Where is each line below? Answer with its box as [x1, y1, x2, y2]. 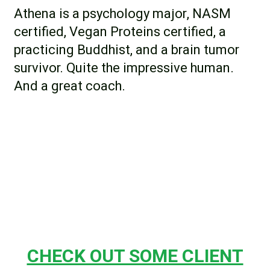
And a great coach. [13, 76, 125, 96]
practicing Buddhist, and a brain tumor [13, 40, 239, 60]
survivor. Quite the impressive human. [13, 58, 234, 78]
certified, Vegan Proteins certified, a [13, 22, 226, 42]
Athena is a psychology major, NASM [13, 4, 231, 24]
